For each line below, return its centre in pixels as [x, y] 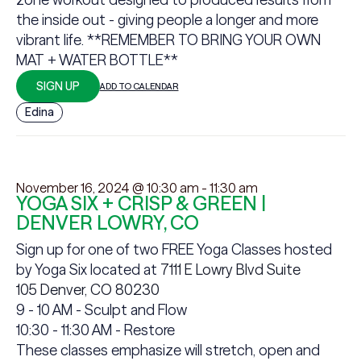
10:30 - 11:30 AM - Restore [95, 330]
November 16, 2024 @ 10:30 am [107, 188]
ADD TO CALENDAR [139, 86]
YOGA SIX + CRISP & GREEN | [141, 203]
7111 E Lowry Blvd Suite [230, 270]
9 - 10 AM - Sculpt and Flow [101, 310]
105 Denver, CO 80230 [87, 290]
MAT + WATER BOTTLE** [97, 60]
